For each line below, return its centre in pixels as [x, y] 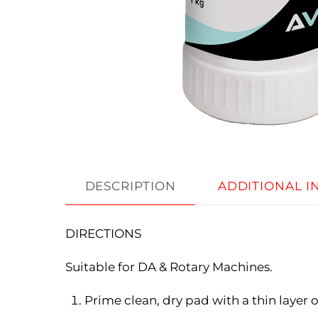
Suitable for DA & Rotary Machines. [169, 267]
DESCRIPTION [130, 186]
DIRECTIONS [103, 233]
